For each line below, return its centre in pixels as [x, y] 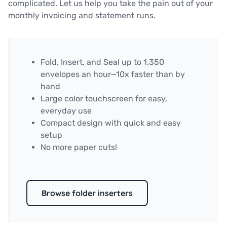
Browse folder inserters [87, 193]
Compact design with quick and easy [111, 123]
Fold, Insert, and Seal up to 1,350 [102, 62]
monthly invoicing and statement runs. [82, 15]
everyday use [66, 110]
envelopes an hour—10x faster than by [113, 74]
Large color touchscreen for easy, [104, 98]
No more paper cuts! [79, 147]
